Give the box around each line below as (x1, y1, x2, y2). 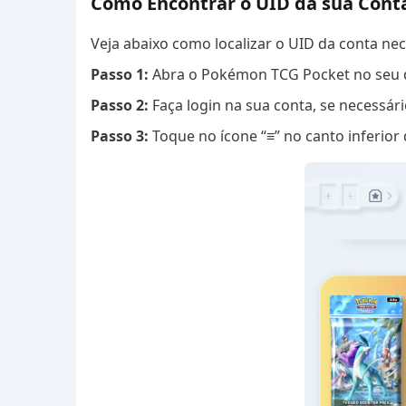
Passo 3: (91, 126, 149, 146)
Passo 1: (91, 64, 149, 84)
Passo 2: (91, 95, 149, 115)
